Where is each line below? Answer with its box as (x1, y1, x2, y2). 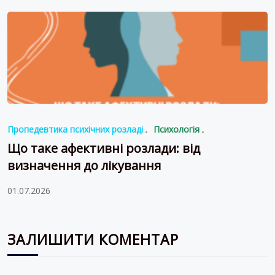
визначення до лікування (7, 157, 161, 174)
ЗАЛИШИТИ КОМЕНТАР (7, 229, 179, 249)
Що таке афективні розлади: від (7, 139, 200, 157)
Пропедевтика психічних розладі (7, 123, 143, 135)
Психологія (153, 123, 199, 135)
